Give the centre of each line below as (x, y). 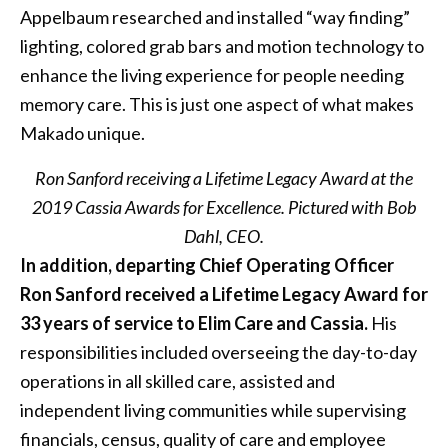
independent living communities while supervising (213, 410)
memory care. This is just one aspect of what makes (217, 104)
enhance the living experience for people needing (212, 75)
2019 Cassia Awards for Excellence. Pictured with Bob (224, 207)
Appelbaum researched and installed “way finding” (215, 17)
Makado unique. (82, 133)
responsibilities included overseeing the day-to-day (218, 352)
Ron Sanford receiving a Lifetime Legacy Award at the (224, 178)
